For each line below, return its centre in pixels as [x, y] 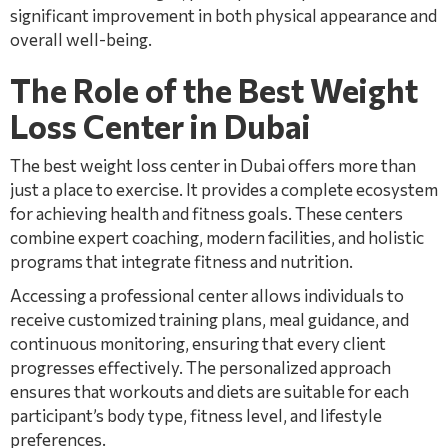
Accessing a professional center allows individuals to [207, 295]
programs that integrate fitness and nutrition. [181, 261]
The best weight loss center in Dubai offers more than [213, 165]
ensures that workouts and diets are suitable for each [209, 391]
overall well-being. [81, 39]
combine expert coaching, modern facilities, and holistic [217, 237]
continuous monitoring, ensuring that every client [198, 343]
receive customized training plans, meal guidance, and [209, 319]
